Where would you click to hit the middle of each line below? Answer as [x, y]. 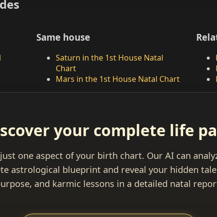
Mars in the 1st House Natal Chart [117, 79]
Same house [63, 37]
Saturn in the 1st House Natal [109, 57]
